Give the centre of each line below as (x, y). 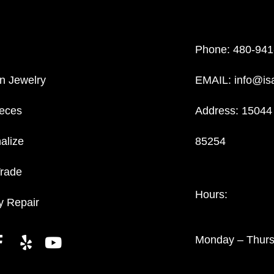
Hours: (211, 195)
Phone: (214, 50)
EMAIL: (214, 80)
